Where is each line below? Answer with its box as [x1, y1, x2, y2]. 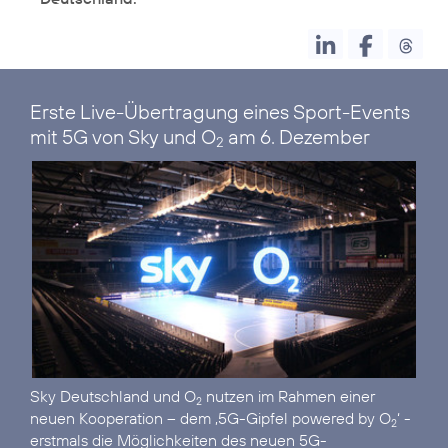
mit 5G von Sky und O [30, 124, 216, 150]
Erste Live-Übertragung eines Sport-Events [30, 99, 410, 125]
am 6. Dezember [224, 124, 370, 150]
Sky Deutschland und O [30, 385, 196, 406]
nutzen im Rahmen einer [202, 385, 375, 406]
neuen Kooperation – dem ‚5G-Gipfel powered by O [30, 407, 391, 428]
